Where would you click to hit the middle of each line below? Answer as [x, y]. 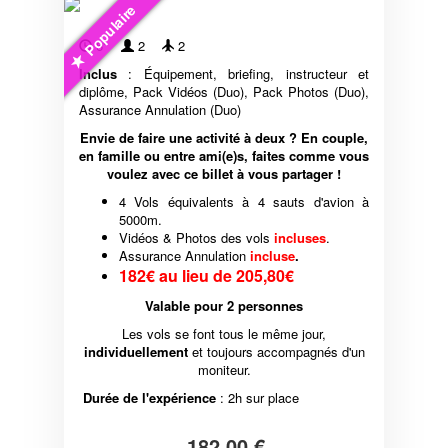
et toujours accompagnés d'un [276, 352]
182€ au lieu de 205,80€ [206, 276]
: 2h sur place [257, 398]
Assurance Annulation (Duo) [160, 110]
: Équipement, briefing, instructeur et [243, 74]
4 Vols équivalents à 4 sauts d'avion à [244, 202]
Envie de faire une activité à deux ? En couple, [224, 138]
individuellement [135, 352]
